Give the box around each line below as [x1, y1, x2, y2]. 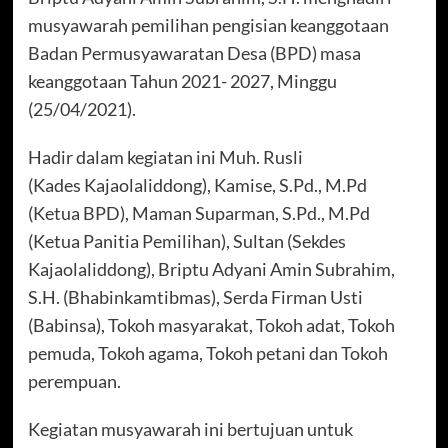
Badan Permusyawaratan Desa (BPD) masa [27, 42, 361, 65]
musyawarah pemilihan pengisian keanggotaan [27, 14, 389, 37]
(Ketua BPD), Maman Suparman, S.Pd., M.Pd [27, 202, 370, 225]
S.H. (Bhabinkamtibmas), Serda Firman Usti [27, 286, 363, 309]
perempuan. [27, 370, 121, 393]
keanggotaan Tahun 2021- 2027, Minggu [27, 70, 337, 93]
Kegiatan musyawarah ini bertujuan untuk [27, 418, 353, 441]
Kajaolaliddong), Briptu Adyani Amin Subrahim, [27, 258, 395, 281]
